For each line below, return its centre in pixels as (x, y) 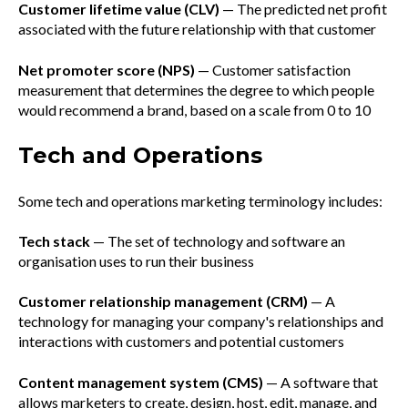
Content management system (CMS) (141, 382)
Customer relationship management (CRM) (163, 301)
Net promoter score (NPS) (107, 69)
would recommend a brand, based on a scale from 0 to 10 (194, 109)
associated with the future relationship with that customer (197, 29)
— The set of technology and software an (218, 240)
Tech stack (54, 240)
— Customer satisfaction (273, 69)
